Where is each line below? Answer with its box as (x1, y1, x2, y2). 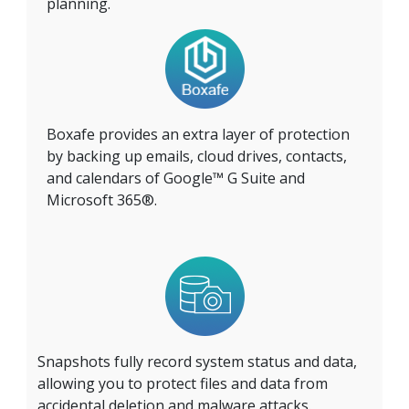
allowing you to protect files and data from (37, 372, 328, 393)
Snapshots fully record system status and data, (37, 351, 357, 372)
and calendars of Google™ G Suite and (47, 167, 305, 188)
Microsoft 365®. (47, 189, 157, 210)
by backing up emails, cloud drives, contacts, (47, 145, 347, 166)
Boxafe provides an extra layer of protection (47, 123, 350, 144)
